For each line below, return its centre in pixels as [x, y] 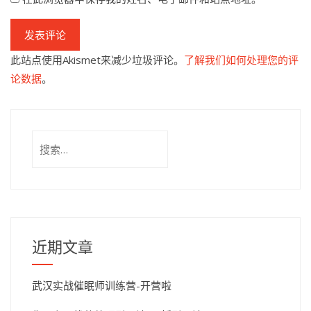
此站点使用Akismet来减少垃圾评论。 [97, 60]
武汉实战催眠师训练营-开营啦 [102, 285]
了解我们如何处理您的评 [241, 60]
